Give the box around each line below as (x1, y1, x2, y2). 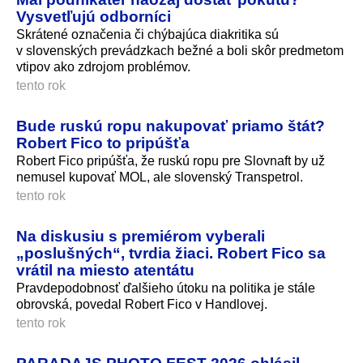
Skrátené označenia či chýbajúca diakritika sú (16, 27, 279, 41)
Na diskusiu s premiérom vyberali (16, 226, 265, 245)
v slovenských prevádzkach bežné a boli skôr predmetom (16, 43, 344, 58)
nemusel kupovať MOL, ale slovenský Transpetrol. (16, 169, 303, 184)
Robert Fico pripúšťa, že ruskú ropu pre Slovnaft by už (16, 153, 325, 168)
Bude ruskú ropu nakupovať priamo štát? (16, 116, 325, 135)
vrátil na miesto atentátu (16, 260, 194, 279)
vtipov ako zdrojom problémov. (16, 59, 190, 74)
